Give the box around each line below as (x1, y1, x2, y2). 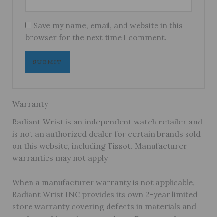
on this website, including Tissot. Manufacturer (12, 140, 187, 151)
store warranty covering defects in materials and (12, 201, 196, 212)
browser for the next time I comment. (25, 32, 167, 42)
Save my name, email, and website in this (33, 20, 183, 30)
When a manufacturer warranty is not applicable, (12, 177, 195, 187)
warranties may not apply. (12, 153, 109, 163)
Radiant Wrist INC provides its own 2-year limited (12, 189, 198, 200)
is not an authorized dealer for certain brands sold (12, 128, 201, 139)
